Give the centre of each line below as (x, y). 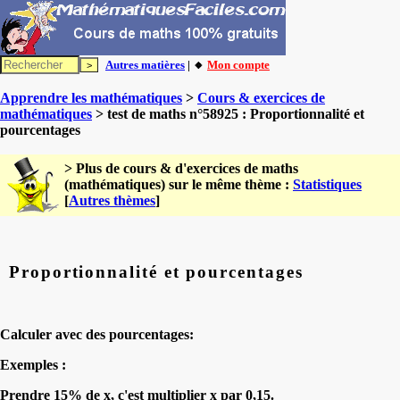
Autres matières (145, 65)
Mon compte (238, 65)
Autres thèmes (112, 200)
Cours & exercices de (261, 98)
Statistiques (327, 184)
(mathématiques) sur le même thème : (179, 184)
